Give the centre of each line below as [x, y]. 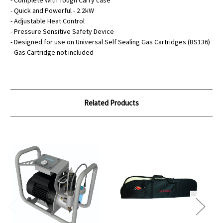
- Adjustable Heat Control [48, 21]
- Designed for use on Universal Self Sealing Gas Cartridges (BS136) [110, 42]
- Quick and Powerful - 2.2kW [52, 11]
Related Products [111, 103]
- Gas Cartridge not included [52, 53]
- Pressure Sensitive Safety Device [62, 32]
